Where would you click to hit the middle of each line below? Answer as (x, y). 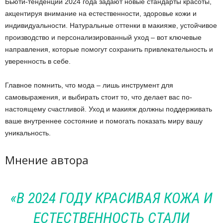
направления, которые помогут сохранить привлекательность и (109, 49)
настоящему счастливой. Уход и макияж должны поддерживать (109, 109)
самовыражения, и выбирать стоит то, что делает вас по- (99, 97)
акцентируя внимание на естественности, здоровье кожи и (101, 13)
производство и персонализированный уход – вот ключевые (103, 37)
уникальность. (28, 133)
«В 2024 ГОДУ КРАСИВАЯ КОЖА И (111, 198)
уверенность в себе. (38, 61)
